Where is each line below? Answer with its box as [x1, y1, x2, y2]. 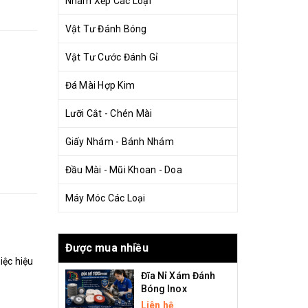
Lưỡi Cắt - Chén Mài [65, 108, 153, 119]
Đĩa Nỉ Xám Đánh [140, 270, 216, 281]
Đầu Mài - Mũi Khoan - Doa [65, 164, 182, 175]
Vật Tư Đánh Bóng [65, 23, 147, 34]
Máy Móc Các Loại [65, 192, 146, 203]
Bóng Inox [140, 283, 187, 294]
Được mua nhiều [65, 241, 148, 254]
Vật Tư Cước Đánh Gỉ [65, 52, 158, 63]
